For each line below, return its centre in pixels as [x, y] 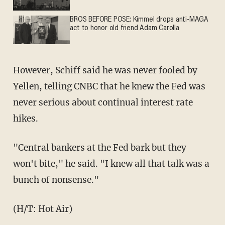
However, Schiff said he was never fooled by [105, 71]
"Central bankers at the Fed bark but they [99, 148]
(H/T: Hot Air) [42, 209]
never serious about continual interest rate [103, 103]
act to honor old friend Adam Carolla [125, 29]
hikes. [25, 119]
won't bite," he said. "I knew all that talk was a [111, 164]
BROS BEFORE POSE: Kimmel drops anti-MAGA [140, 20]
